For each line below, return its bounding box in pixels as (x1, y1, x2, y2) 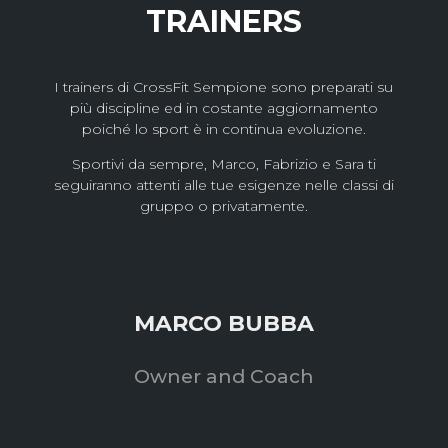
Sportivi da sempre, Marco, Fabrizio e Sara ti (71, 155, 376, 174)
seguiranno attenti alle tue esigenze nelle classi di (53, 176, 394, 195)
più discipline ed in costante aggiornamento (69, 99, 378, 118)
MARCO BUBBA (133, 310, 314, 338)
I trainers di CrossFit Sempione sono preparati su (54, 78, 394, 97)
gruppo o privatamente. (139, 197, 308, 216)
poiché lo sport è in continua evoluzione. (81, 120, 366, 139)
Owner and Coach (133, 365, 314, 389)
